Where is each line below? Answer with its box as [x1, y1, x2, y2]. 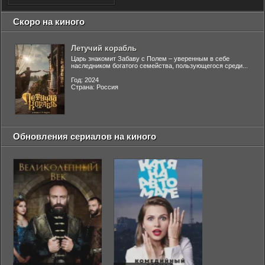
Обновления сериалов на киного [13, 131, 156, 141]
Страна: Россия [71, 83, 118, 91]
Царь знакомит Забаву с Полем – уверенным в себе [71, 55, 230, 62]
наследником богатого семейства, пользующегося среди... [71, 62, 248, 69]
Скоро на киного [13, 17, 85, 27]
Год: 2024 [71, 76, 99, 83]
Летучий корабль [71, 44, 137, 53]
